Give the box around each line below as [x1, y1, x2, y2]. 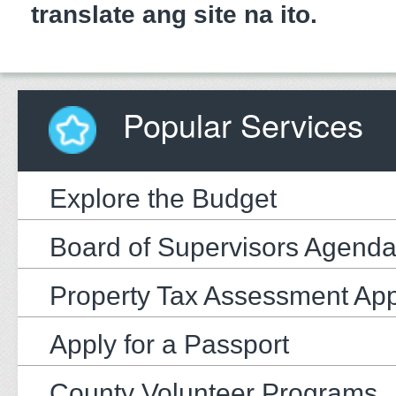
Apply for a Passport [49, 329, 289, 359]
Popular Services [114, 101, 363, 147]
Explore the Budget [49, 183, 277, 213]
